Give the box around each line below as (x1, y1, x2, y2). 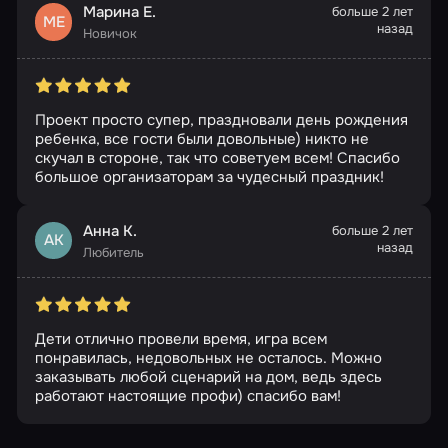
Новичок (83, 24, 137, 42)
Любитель (83, 243, 144, 261)
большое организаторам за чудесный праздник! (34, 167, 384, 188)
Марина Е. (83, 2, 156, 23)
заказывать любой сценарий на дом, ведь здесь (34, 367, 382, 388)
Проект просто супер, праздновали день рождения (34, 110, 408, 131)
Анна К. (83, 221, 137, 242)
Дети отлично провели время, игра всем (34, 329, 327, 350)
